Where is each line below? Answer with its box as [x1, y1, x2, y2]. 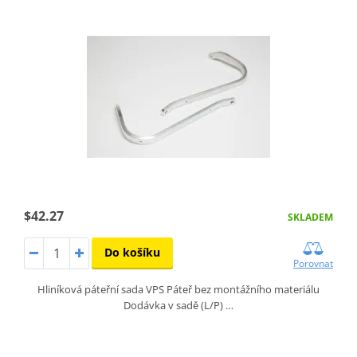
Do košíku [104, 245, 160, 261]
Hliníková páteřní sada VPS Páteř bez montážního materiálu [37, 282, 320, 297]
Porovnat [293, 257, 334, 271]
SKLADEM [288, 210, 334, 225]
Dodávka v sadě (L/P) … [124, 298, 233, 313]
